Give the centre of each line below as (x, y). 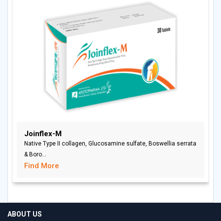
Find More (42, 166)
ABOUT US (25, 214)
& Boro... (35, 155)
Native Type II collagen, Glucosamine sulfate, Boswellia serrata (110, 144)
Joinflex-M (43, 134)
